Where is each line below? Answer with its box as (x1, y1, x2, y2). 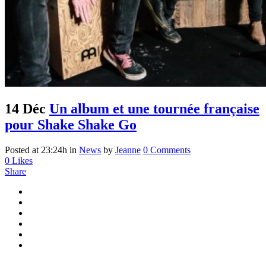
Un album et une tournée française (49, 100, 259, 116)
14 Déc (5, 100, 46, 116)
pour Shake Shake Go (5, 116, 137, 132)
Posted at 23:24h (5, 144, 67, 155)
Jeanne (115, 144, 141, 155)
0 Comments (143, 144, 191, 155)
